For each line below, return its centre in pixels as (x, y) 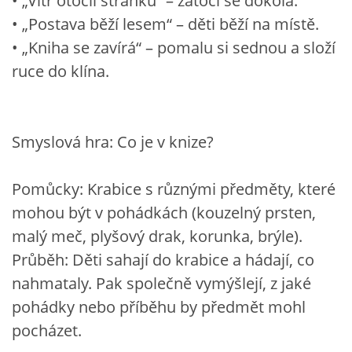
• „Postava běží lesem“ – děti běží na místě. (165, 24)
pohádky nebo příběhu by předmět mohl (159, 306)
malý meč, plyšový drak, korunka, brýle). (157, 236)
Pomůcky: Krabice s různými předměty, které (174, 189)
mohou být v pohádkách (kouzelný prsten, (164, 212)
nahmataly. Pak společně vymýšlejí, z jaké (161, 283)
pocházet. (47, 330)
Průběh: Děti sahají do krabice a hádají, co (163, 259)
